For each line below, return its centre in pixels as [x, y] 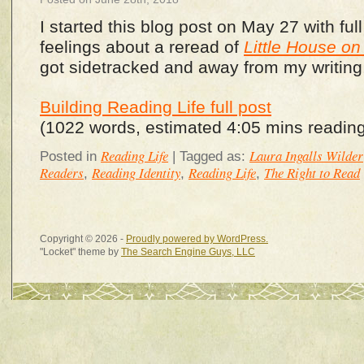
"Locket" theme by [80, 252]
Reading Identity [136, 173]
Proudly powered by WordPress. [197, 239]
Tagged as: [214, 156]
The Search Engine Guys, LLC [188, 252]
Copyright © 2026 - [83, 239]
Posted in [68, 156]
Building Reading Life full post [156, 107]
